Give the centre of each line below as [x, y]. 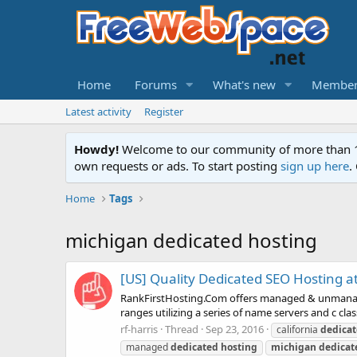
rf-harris [139, 329]
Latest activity [98, 112]
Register [164, 112]
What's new [244, 84]
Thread [182, 329]
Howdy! [96, 149]
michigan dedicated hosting [191, 240]
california [298, 329]
